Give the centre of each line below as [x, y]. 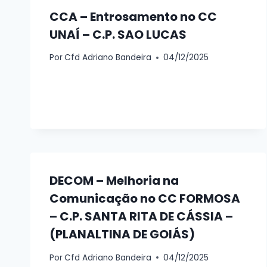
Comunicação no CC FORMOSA [145, 199]
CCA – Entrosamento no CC [133, 16]
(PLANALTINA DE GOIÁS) [122, 235]
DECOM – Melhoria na [114, 181]
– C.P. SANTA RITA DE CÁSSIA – [141, 217]
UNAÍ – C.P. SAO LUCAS [118, 34]
